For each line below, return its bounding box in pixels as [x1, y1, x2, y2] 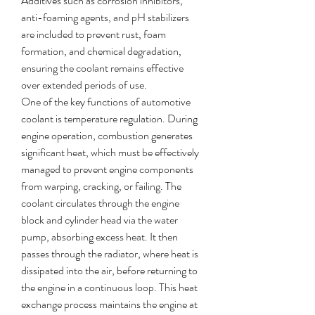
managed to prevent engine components [21, 161, 193, 177]
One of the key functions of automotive [21, 94, 191, 110]
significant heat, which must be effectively [21, 144, 199, 160]
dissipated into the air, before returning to [21, 262, 198, 278]
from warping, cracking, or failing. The [21, 178, 181, 194]
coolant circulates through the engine [21, 195, 179, 211]
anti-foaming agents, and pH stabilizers [21, 9, 189, 25]
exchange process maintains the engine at [21, 296, 198, 312]
